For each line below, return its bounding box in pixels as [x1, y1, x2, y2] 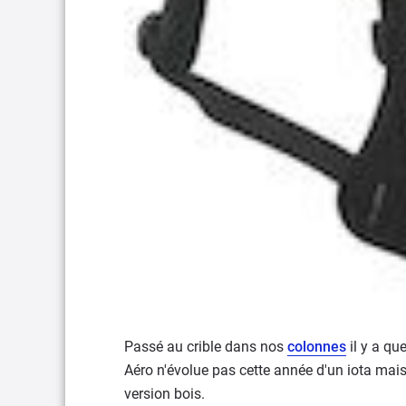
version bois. [124, 384, 205, 402]
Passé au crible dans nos [124, 337, 287, 355]
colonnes [287, 337, 346, 355]
